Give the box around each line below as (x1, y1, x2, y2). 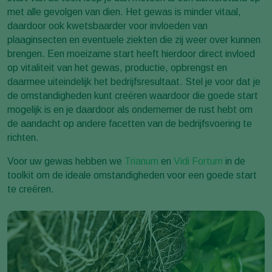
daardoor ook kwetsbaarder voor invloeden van (7, 21, 208, 32)
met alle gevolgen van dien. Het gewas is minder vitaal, (7, 7, 241, 18)
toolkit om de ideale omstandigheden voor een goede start (7, 170, 257, 181)
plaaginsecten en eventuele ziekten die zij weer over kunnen (7, 35, 260, 46)
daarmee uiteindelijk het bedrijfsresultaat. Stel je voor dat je (7, 76, 260, 87)
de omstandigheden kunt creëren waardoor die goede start (7, 90, 258, 101)
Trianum (124, 156, 158, 167)
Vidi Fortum (174, 156, 223, 167)
